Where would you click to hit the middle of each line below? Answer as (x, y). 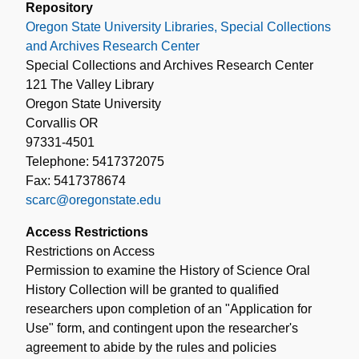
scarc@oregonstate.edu (93, 200)
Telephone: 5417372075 (95, 161)
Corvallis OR (62, 123)
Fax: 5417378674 (76, 180)
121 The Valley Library (90, 84)
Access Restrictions (87, 232)
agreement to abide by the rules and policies (151, 347)
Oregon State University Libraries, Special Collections (178, 26)
